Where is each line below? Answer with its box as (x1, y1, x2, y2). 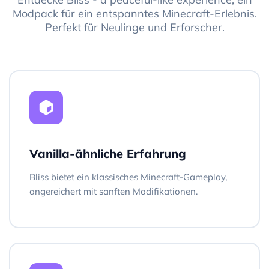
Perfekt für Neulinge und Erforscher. (44, 20, 225, 34)
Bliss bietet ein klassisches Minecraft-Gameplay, (29, 171, 227, 183)
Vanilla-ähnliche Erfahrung (29, 145, 186, 161)
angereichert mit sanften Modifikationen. (29, 185, 198, 197)
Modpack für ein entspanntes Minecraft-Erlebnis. (12, 6, 257, 20)
